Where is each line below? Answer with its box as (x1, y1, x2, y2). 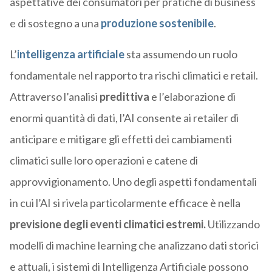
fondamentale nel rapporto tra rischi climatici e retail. (9, 69, 258, 83)
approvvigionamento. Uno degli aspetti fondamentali (9, 175, 257, 189)
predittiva (99, 90, 149, 104)
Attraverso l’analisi (9, 90, 100, 104)
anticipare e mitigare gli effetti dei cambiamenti (9, 132, 232, 146)
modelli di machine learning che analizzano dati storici (9, 239, 259, 253)
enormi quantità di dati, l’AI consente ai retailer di (9, 111, 239, 125)
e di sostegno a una (9, 16, 101, 30)
